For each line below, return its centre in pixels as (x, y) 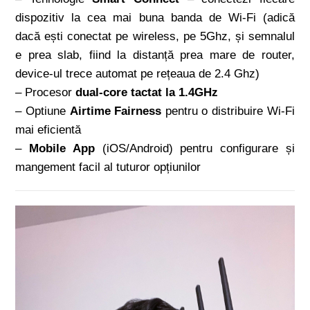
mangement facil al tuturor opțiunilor (108, 167)
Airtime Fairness (116, 111)
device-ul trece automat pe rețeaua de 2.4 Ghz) (138, 74)
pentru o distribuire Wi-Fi (228, 111)
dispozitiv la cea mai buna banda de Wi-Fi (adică (155, 18)
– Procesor (46, 93)
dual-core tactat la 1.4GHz (147, 93)
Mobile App (62, 149)
